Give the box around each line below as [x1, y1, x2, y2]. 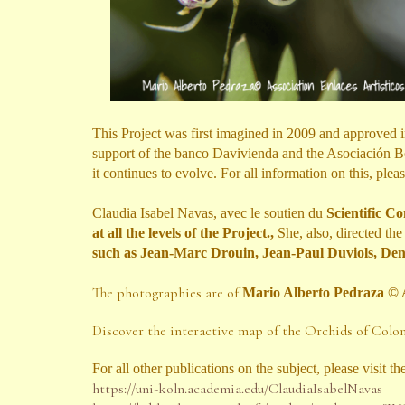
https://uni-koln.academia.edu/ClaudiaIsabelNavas [92, 380, 382, 398]
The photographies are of [92, 284, 242, 302]
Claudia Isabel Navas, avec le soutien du [92, 205, 326, 221]
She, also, [278, 225, 336, 240]
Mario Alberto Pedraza [242, 285, 384, 300]
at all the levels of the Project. [92, 225, 270, 240]
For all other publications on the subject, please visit [92, 361, 390, 376]
